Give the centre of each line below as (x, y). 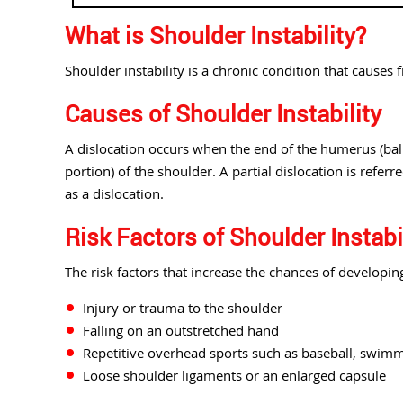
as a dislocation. (114, 194)
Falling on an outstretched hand (181, 331)
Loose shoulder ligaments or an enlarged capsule (234, 376)
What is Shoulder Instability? (215, 36)
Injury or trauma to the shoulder (183, 308)
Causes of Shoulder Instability (223, 114)
